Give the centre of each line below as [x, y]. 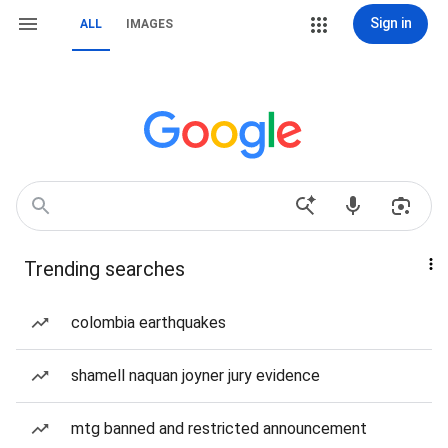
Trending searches [104, 269]
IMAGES [149, 24]
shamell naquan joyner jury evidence [195, 375]
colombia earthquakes [148, 322]
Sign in [390, 23]
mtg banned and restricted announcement [219, 428]
